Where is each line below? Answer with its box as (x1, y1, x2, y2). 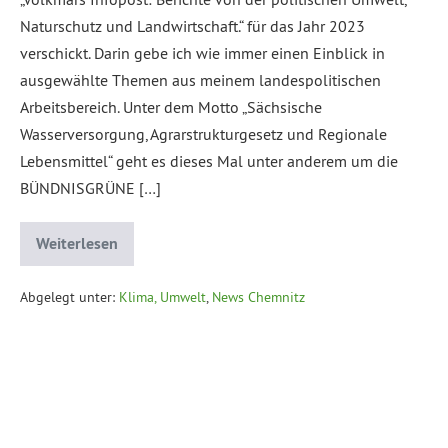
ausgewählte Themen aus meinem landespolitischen (20, 70, 381, 91)
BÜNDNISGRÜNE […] (20, 178, 161, 199)
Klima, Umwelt (119, 288, 206, 307)
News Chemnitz (212, 288, 305, 307)
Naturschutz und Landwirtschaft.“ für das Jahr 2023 (20, 16, 365, 37)
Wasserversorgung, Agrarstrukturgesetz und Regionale (20, 124, 387, 145)
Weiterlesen (36, 233, 118, 255)
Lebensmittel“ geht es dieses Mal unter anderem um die (20, 151, 398, 172)
